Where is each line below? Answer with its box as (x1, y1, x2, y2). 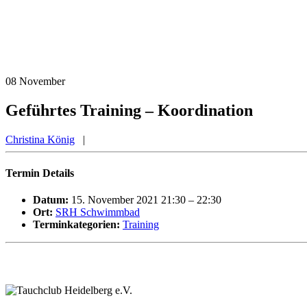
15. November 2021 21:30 (71, 194, 186, 206)
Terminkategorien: (33, 219, 120, 231)
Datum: (33, 194, 69, 206)
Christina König (5, 133, 75, 145)
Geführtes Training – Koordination (5, 101, 253, 119)
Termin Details (5, 167, 74, 180)
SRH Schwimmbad (56, 206, 140, 219)
